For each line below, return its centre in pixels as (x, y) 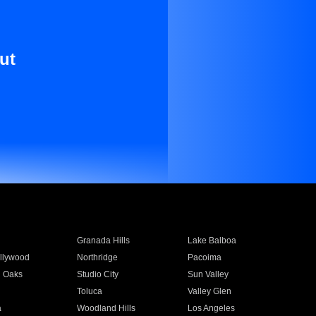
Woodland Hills (106, 308)
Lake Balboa (212, 241)
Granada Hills (103, 241)
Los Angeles (212, 308)
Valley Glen (210, 291)
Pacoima (205, 257)
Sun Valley (208, 274)
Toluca (89, 291)
